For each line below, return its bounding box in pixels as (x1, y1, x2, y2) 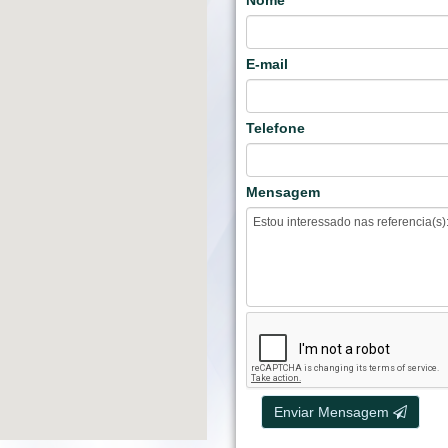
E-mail (246, 56, 288, 73)
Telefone (246, 120, 305, 137)
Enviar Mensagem (274, 404, 393, 421)
